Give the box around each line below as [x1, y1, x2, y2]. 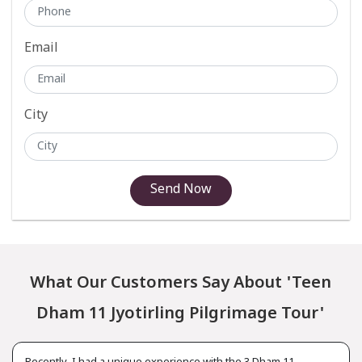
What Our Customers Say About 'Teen [30, 272, 332, 294]
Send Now [150, 181, 212, 199]
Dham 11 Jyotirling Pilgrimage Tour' [36, 303, 326, 325]
